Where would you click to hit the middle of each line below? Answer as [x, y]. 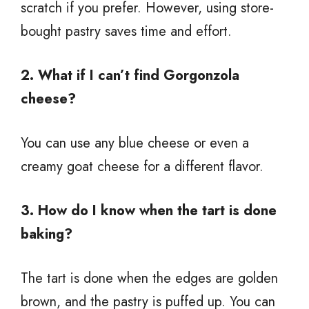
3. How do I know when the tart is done [149, 210]
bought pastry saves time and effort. [126, 31]
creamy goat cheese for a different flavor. [142, 166]
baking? [47, 234]
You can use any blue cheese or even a [135, 143]
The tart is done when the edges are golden [149, 278]
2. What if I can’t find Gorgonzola [130, 75]
